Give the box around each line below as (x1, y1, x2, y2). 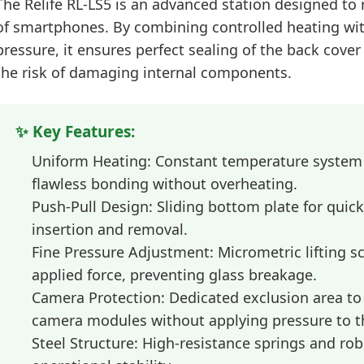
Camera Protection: (31, 288, 165, 308)
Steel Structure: (31, 333, 138, 353)
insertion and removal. (31, 219, 188, 240)
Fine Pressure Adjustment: (31, 242, 214, 262)
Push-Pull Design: (31, 197, 153, 217)
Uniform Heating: (31, 151, 151, 171)
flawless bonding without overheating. (31, 174, 297, 194)
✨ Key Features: (15, 121, 135, 143)
